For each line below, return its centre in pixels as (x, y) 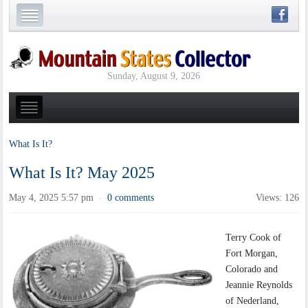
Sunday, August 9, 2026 (154, 76)
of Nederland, (253, 301)
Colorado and (252, 269)
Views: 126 (277, 198)
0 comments (131, 198)
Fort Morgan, (252, 254)
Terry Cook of (254, 238)
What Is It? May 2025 (82, 173)
